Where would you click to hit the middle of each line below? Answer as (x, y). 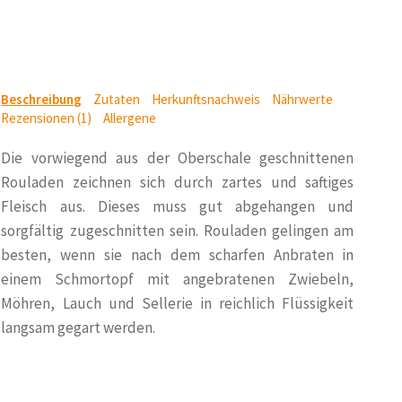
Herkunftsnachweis (206, 100)
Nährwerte (303, 100)
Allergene (130, 118)
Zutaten (117, 100)
